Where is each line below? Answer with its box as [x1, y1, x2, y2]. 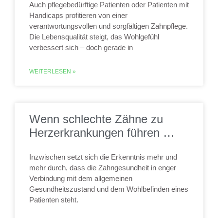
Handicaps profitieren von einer [29, 11, 127, 19]
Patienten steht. [29, 196, 78, 204]
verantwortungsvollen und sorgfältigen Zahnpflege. [29, 22, 188, 30]
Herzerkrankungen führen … [29, 126, 175, 139]
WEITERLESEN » [29, 68, 76, 75]
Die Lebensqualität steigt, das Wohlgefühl [29, 33, 159, 41]
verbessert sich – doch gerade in [29, 43, 133, 52]
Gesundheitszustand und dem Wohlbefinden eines [29, 185, 188, 193]
